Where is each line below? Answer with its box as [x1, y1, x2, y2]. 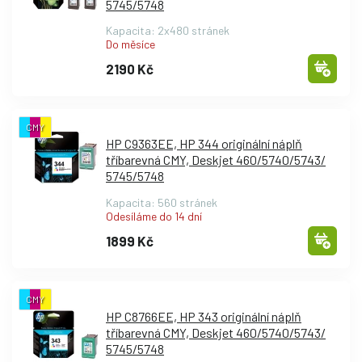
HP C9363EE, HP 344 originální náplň [106, 136, 302, 152]
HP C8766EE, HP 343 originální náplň [106, 308, 301, 324]
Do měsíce [106, 36, 155, 51]
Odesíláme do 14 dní [106, 209, 202, 224]
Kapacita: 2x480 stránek [106, 23, 229, 37]
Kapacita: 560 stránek [106, 196, 217, 210]
